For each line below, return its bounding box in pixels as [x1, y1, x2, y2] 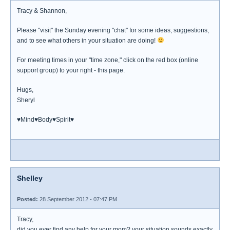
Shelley [17, 174, 43, 182]
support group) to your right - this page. [17, 67, 125, 74]
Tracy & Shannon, [17, 7, 67, 14]
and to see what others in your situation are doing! [17, 37, 157, 44]
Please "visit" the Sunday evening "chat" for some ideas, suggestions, [17, 27, 209, 34]
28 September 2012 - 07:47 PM [38, 196, 117, 202]
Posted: [17, 196, 38, 202]
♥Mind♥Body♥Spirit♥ [17, 116, 74, 123]
